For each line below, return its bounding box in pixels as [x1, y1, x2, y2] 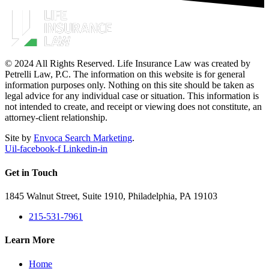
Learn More [5, 235, 55, 246]
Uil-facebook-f [5, 144, 61, 154]
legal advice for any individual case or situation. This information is [5, 91, 259, 101]
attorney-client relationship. [5, 112, 107, 123]
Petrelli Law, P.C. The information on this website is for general [5, 69, 245, 80]
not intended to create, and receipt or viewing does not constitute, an [5, 101, 262, 112]
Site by [5, 133, 34, 144]
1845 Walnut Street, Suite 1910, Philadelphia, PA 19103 [5, 190, 217, 201]
